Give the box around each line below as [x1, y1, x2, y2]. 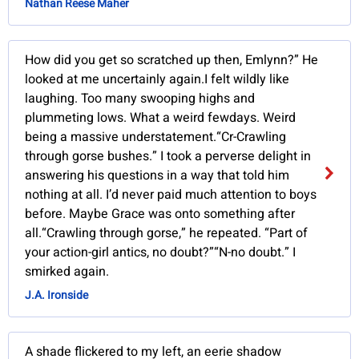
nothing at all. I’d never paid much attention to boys [25, 185, 317, 205]
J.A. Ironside [25, 287, 89, 305]
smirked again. [25, 262, 110, 282]
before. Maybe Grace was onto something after [25, 204, 296, 224]
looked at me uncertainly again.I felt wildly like [25, 70, 290, 90]
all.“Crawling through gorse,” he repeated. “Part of [25, 224, 309, 244]
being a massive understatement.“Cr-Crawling [25, 127, 287, 147]
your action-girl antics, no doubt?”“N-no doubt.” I [25, 243, 296, 263]
